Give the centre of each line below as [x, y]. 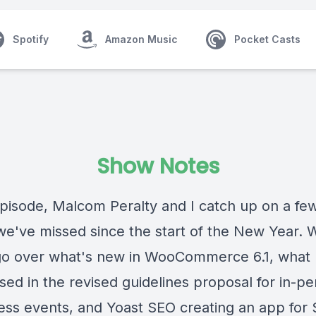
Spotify [31, 39]
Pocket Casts [267, 39]
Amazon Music [141, 39]
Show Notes [158, 166]
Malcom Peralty [105, 206]
